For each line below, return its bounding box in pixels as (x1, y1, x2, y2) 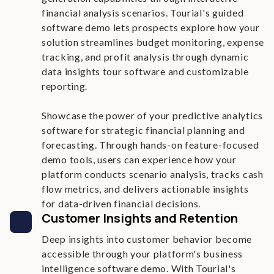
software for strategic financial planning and (42, 124, 245, 136)
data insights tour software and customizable (42, 65, 249, 77)
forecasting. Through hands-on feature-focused (42, 139, 259, 150)
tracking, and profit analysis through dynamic (42, 51, 249, 62)
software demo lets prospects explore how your (42, 21, 260, 33)
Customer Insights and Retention (42, 210, 238, 226)
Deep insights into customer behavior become (42, 233, 253, 245)
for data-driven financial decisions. (42, 198, 201, 209)
